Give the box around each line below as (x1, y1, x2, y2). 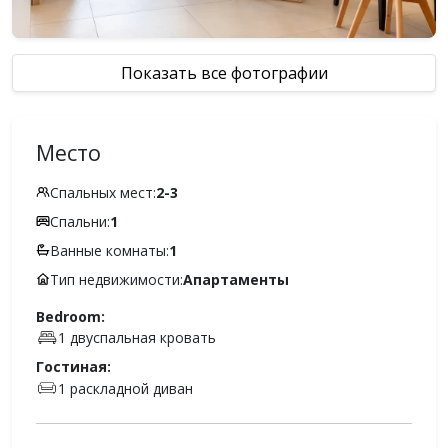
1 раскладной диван (57, 378, 193, 398)
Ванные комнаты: (50, 240, 169, 260)
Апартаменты (183, 269, 289, 289)
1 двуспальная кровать (57, 328, 216, 348)
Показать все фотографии (120, 61, 328, 84)
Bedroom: (36, 306, 105, 326)
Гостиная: (36, 357, 111, 377)
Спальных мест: (50, 182, 156, 202)
